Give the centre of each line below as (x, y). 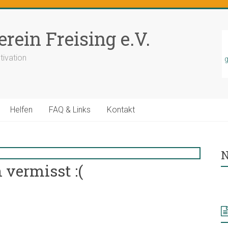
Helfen (21, 109)
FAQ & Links (70, 109)
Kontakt (121, 109)
